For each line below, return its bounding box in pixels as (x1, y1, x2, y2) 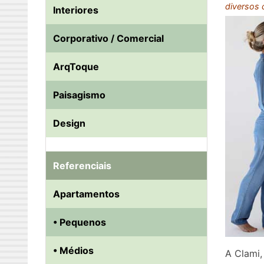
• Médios (53, 245, 94, 257)
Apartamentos (53, 188, 120, 200)
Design (53, 117, 85, 130)
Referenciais (53, 160, 111, 172)
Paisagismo (53, 89, 105, 101)
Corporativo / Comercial (53, 32, 164, 45)
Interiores (53, 4, 98, 16)
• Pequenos (53, 216, 106, 229)
